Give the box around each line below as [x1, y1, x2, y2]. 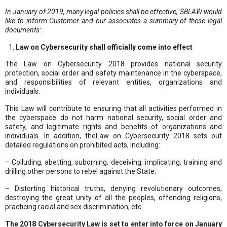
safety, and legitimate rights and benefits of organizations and [5, 122, 222, 131]
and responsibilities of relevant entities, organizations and [5, 78, 222, 86]
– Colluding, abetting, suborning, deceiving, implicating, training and [5, 158, 222, 166]
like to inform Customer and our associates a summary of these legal [5, 16, 222, 25]
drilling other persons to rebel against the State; [5, 167, 156, 175]
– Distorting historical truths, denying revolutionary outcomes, [5, 184, 222, 193]
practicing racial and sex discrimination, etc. [5, 202, 143, 211]
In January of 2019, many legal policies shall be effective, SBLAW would [5, 7, 222, 16]
